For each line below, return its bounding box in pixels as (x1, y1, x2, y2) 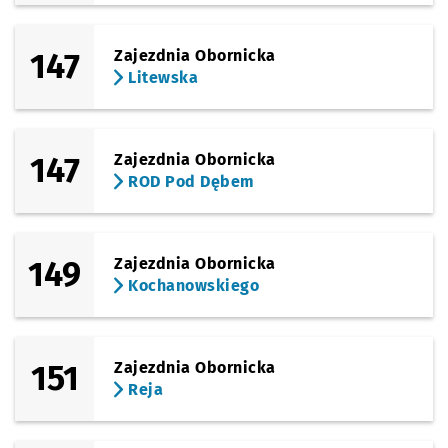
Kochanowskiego (123, 276, 260, 295)
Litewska (123, 68, 199, 87)
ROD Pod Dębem (123, 172, 255, 191)
